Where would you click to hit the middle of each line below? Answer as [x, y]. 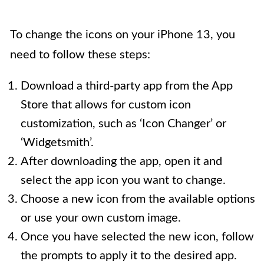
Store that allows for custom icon [106, 105]
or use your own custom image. [101, 218]
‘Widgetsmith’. [57, 142]
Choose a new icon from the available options [138, 199]
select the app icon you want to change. [123, 180]
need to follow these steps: [80, 55]
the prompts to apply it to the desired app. [129, 255]
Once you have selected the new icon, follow [137, 237]
